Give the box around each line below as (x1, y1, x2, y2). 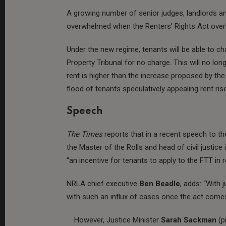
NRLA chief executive (67, 179, 139, 188)
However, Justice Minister (74, 215, 161, 224)
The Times (67, 129, 102, 139)
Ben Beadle (139, 179, 180, 188)
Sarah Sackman (161, 215, 216, 224)
